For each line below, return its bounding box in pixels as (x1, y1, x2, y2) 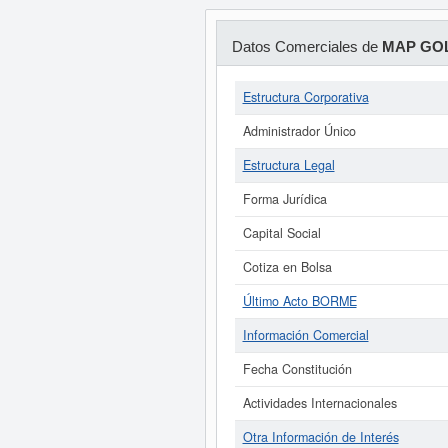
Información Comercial (242, 326, 369, 344)
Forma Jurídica (242, 190, 327, 208)
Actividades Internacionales (242, 394, 397, 412)
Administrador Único (242, 122, 356, 140)
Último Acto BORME (242, 292, 357, 310)
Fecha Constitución (242, 360, 352, 378)
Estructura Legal (242, 156, 335, 174)
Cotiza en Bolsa (242, 258, 332, 276)
